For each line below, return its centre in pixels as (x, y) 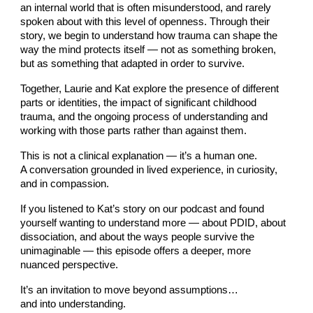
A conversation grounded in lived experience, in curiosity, (149, 170)
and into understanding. (73, 304)
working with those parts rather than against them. (134, 131)
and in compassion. (65, 184)
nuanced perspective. (70, 265)
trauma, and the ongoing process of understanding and (144, 117)
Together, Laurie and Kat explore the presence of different (150, 89)
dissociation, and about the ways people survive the (138, 237)
